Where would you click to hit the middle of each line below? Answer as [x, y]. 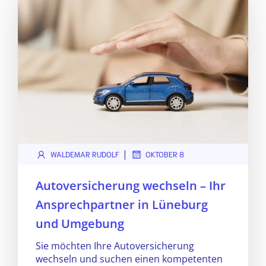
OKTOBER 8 [165, 154]
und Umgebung [80, 224]
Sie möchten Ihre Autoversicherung [115, 246]
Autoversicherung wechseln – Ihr [131, 186]
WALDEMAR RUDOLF [85, 154]
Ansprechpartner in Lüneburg [122, 205]
